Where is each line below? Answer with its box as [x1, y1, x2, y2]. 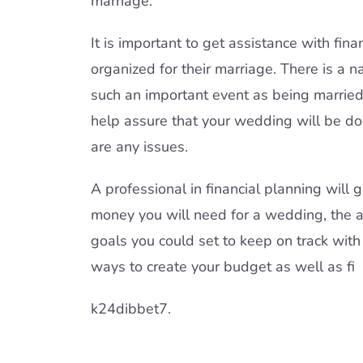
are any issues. [91, 137, 188, 157]
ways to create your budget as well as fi [91, 257, 355, 277]
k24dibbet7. [91, 299, 171, 319]
